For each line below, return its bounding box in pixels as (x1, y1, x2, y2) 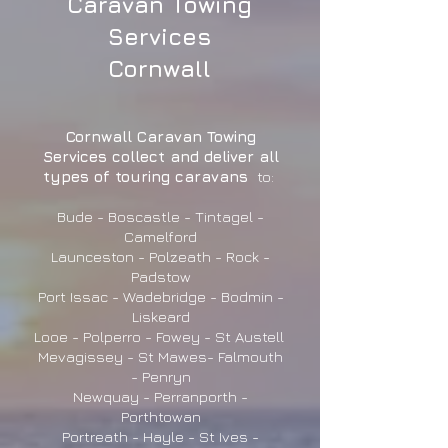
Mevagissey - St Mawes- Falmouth (38, 348, 283, 365)
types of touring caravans (43, 168, 253, 185)
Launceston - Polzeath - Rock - (51, 248, 270, 265)
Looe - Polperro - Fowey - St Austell (33, 328, 288, 345)
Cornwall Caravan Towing (65, 128, 256, 145)
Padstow (130, 268, 191, 285)
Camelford (124, 228, 197, 245)
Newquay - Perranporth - (73, 388, 248, 405)
